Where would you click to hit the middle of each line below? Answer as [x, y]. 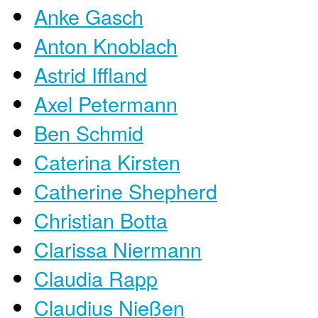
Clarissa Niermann [118, 248]
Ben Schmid [89, 132]
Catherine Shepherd [126, 190]
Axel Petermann [106, 103]
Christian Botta [101, 219]
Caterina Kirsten [107, 161]
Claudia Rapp [96, 278]
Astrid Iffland [91, 74]
